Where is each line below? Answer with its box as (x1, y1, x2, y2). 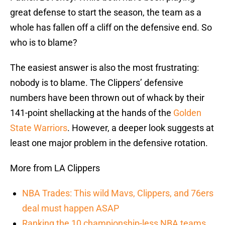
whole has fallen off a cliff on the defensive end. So (10, 22, 212, 33)
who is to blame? (10, 37, 77, 48)
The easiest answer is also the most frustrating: (10, 62, 199, 73)
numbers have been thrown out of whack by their (10, 92, 204, 103)
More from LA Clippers (10, 163, 100, 174)
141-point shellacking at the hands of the (10, 107, 173, 119)
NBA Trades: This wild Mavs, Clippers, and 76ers (22, 188, 213, 199)
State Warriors (10, 123, 67, 134)
